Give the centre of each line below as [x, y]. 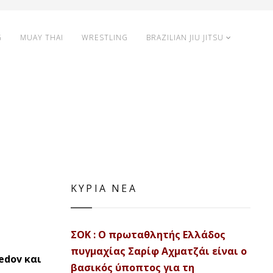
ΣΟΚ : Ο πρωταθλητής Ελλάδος [148, 235]
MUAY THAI [42, 37]
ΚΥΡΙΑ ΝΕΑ [104, 188]
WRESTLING [105, 37]
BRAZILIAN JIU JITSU [185, 37]
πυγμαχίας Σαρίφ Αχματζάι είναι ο [159, 251]
